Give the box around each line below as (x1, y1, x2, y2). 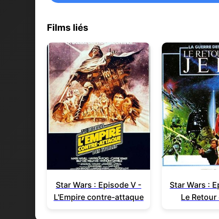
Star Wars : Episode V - (56, 180, 142, 190)
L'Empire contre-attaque (53, 192, 144, 202)
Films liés (47, 22, 88, 34)
